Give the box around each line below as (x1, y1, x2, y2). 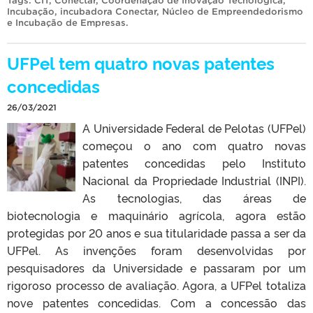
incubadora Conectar (60, 6, 156, 17)
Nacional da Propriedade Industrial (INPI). (82, 172, 306, 188)
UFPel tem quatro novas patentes (7, 50, 275, 74)
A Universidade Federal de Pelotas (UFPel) (82, 119, 306, 136)
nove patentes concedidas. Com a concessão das (7, 294, 306, 310)
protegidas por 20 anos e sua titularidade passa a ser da (7, 224, 306, 240)
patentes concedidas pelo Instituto (82, 154, 306, 170)
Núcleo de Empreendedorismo (162, 6, 303, 17)
